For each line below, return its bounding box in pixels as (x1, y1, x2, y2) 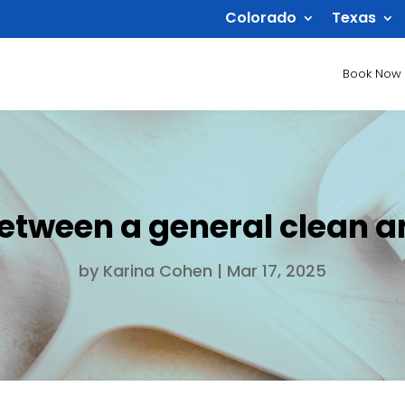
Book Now (343, 65, 401, 82)
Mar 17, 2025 (227, 259, 326, 282)
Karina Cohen (103, 259, 212, 282)
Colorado (225, 7, 297, 28)
